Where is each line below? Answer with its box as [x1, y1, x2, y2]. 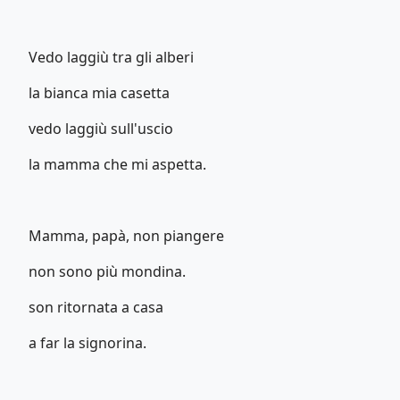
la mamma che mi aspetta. [29, 154, 206, 174]
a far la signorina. [29, 332, 146, 353]
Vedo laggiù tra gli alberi [29, 46, 194, 67]
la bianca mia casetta [29, 82, 170, 103]
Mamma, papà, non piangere [29, 225, 224, 246]
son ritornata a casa [29, 296, 163, 317]
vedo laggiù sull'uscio [29, 118, 173, 138]
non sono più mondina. [29, 261, 186, 281]
